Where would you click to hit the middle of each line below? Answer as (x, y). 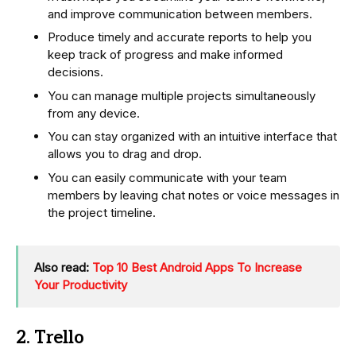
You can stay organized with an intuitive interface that (192, 137)
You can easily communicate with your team (167, 177)
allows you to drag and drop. (125, 154)
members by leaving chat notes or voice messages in (193, 195)
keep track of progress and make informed (165, 55)
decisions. (75, 72)
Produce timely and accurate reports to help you (180, 37)
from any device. (94, 113)
